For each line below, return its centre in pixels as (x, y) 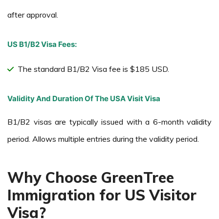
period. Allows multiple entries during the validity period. (103, 139)
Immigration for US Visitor (102, 195)
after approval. (33, 14)
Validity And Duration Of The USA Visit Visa (84, 98)
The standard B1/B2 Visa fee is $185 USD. (93, 69)
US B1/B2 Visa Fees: (42, 44)
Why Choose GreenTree (91, 177)
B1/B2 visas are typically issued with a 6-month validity (109, 121)
